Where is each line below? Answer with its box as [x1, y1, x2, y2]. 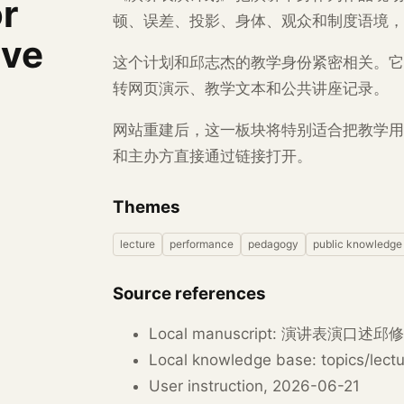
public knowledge [312, 236, 402, 251]
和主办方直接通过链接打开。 [112, 146, 312, 165]
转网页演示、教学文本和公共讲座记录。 [112, 78, 389, 97]
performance [169, 236, 234, 251]
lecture [119, 236, 155, 251]
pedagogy [247, 236, 298, 251]
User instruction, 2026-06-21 [148, 376, 360, 395]
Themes [112, 196, 180, 217]
